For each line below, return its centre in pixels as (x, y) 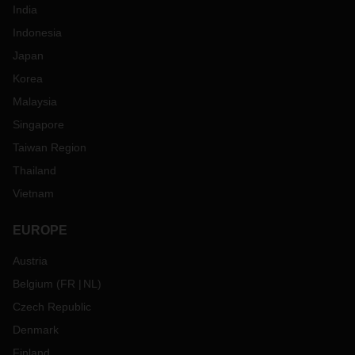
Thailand (34, 170)
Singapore (38, 124)
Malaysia (35, 101)
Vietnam (33, 193)
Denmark (36, 330)
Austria (30, 261)
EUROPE (40, 230)
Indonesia (37, 32)
